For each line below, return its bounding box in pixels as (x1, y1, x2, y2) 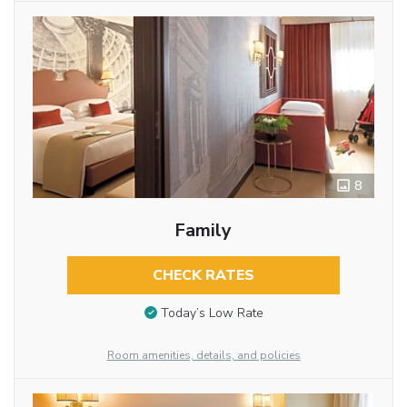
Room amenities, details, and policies (106, 348, 301, 363)
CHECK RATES (152, 265, 254, 286)
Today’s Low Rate (160, 304, 263, 323)
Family (174, 218, 233, 243)
